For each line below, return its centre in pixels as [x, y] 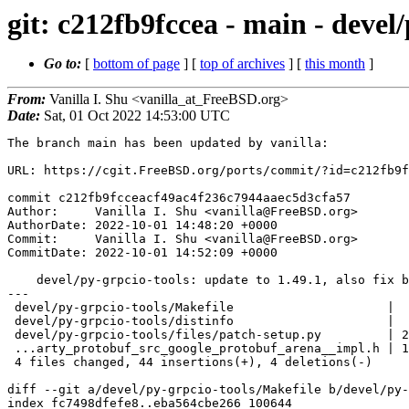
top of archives [242, 63]
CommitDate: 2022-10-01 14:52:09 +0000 [142, 253]
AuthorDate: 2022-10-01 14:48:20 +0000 [142, 225]
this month [335, 63]
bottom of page [136, 63]
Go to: [64, 63]
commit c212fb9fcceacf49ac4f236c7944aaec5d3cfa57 [179, 198]
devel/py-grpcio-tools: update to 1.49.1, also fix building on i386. [22, 280]
